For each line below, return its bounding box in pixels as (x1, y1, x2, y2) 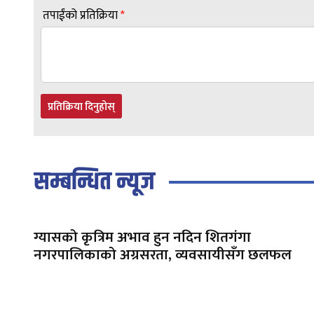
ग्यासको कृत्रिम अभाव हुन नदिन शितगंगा (34, 225, 251, 250)
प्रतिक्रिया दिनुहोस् (48, 98, 115, 116)
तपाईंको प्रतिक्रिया (43, 6, 121, 26)
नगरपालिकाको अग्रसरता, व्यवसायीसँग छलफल (34, 243, 292, 268)
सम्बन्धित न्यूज (34, 163, 155, 202)
